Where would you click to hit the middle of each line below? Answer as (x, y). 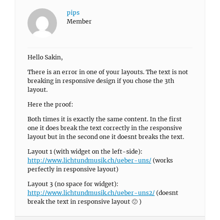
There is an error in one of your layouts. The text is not (108, 72)
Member (79, 21)
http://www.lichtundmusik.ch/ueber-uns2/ (91, 193)
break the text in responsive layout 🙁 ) (84, 202)
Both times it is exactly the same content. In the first (105, 119)
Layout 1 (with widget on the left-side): (85, 151)
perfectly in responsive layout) (73, 169)
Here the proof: (50, 104)
